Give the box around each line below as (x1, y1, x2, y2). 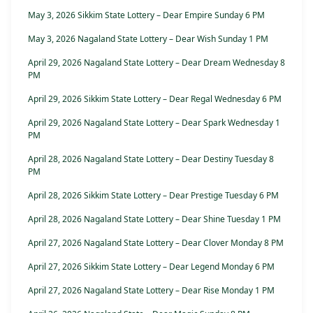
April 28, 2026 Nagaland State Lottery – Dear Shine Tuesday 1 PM (28, 213, 281, 226)
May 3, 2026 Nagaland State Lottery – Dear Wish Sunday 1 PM (28, 33, 268, 45)
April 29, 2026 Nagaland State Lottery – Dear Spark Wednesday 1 (28, 117, 280, 129)
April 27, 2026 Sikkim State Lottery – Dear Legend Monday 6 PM (28, 261, 275, 273)
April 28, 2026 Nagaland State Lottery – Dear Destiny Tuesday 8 (28, 153, 274, 166)
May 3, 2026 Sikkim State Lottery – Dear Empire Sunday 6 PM (28, 9, 265, 22)
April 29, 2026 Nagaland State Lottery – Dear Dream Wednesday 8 (28, 57, 285, 69)
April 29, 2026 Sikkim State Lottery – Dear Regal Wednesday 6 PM (28, 93, 282, 105)
